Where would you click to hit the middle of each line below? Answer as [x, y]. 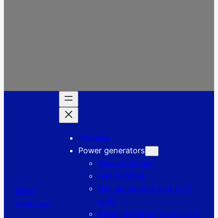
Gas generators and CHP [145, 188]
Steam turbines [126, 163]
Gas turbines [122, 175]
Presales [94, 137]
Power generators [112, 150]
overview [32, 204]
